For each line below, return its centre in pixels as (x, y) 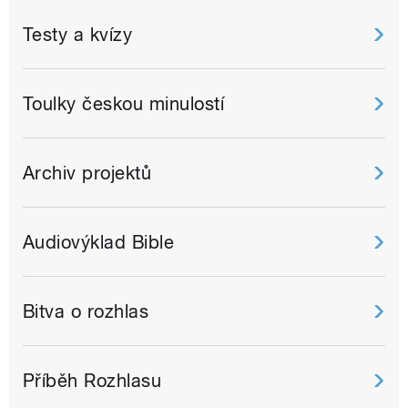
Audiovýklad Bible (99, 243)
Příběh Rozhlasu (92, 381)
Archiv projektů (87, 173)
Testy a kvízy (78, 35)
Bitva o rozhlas (86, 312)
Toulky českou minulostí (124, 104)
